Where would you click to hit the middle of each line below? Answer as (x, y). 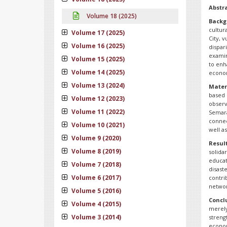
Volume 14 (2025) (97, 72)
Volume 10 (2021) (97, 125)
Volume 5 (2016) (96, 191)
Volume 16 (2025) (97, 46)
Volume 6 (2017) (96, 178)
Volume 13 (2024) (97, 85)
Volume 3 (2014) (96, 217)
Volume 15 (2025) (97, 59)
